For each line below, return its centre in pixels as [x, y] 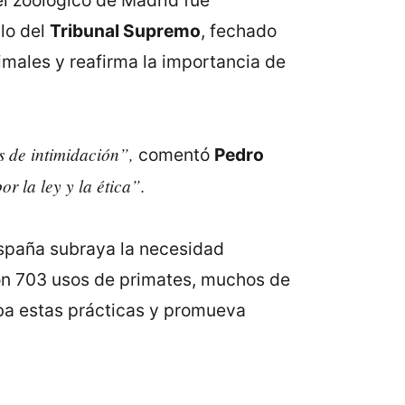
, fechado [238, 31]
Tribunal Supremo [125, 31]
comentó [174, 155]
